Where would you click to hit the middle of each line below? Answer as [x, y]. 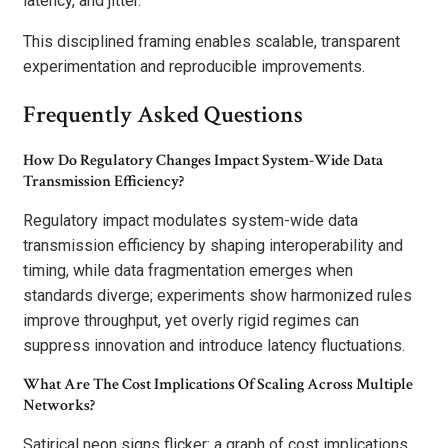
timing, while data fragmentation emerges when [188, 270]
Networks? [59, 405]
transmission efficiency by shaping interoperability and [213, 245]
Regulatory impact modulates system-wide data [190, 220]
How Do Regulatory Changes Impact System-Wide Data [203, 160]
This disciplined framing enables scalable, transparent [211, 42]
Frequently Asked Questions [163, 115]
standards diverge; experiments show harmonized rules [217, 295]
